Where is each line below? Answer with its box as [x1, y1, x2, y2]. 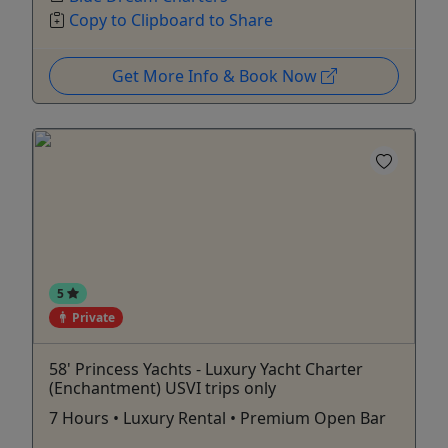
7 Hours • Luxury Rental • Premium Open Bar [49, 406, 386, 429]
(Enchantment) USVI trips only [49, 376, 276, 399]
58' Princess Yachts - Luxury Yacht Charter [49, 357, 363, 380]
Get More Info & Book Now [111, 65, 321, 88]
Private [68, 308, 115, 326]
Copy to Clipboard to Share [69, 9, 273, 32]
